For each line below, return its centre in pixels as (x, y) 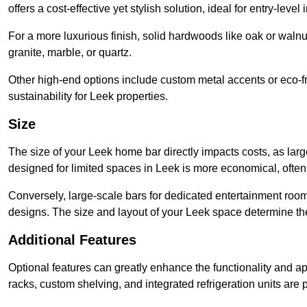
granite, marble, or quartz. (70, 53)
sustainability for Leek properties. (88, 97)
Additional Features (72, 240)
